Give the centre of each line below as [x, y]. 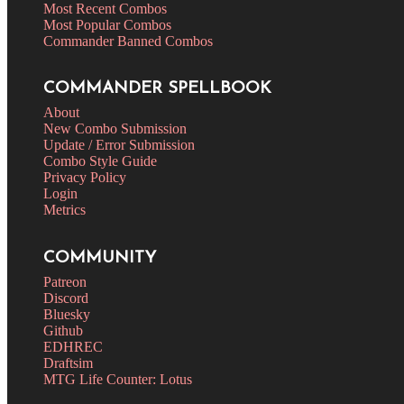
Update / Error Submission [119, 145]
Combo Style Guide [100, 161]
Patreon [65, 282]
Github [63, 331]
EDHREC [73, 347]
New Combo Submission [115, 129]
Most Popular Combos [107, 24]
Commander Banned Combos [128, 41]
